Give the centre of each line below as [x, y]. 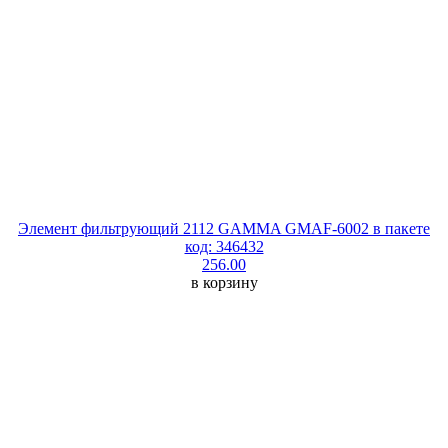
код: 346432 [224, 246]
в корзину [224, 282]
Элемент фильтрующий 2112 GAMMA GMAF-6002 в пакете [224, 228]
